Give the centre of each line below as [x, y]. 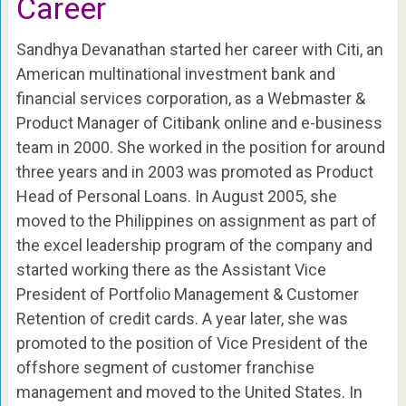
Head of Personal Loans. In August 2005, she [176, 196]
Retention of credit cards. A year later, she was [182, 318]
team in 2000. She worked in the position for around [200, 147]
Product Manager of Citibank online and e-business [199, 122]
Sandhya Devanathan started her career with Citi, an [199, 49]
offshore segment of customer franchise [165, 367]
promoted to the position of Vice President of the [192, 343]
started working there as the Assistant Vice [171, 269]
